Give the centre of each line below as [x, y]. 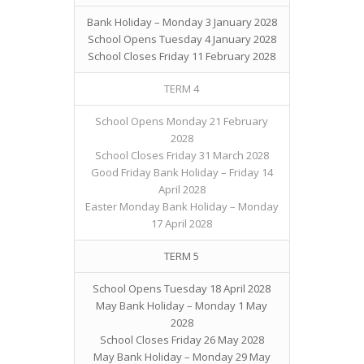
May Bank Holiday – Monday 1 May [182, 306]
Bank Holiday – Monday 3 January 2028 [182, 22]
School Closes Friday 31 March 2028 [182, 156]
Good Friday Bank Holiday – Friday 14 [182, 173]
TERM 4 [182, 89]
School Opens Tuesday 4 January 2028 [182, 39]
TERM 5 [182, 256]
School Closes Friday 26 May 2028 [182, 340]
